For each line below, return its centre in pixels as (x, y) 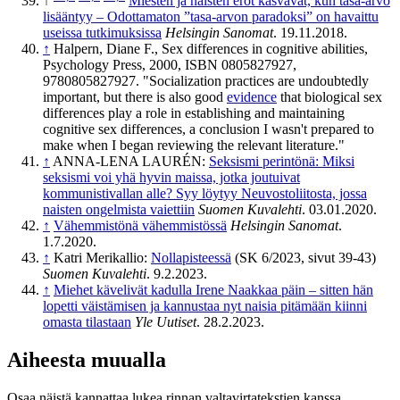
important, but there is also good (135, 97)
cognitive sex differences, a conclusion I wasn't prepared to (208, 129)
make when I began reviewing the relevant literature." (194, 146)
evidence (252, 97)
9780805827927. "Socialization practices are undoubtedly (206, 81)
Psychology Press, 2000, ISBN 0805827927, (170, 65)
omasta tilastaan (87, 322)
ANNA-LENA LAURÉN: (131, 162)
